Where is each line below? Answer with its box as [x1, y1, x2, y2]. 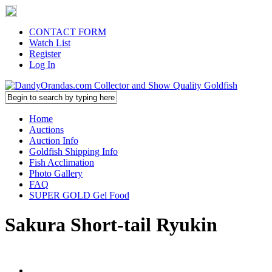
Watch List [29, 38, 70, 48]
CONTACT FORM [29, 27, 106, 37]
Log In [29, 59, 55, 70]
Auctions [29, 124, 64, 135]
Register [29, 49, 61, 59]
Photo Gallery [29, 168, 83, 178]
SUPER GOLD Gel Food [29, 190, 129, 200]
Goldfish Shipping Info [29, 146, 118, 157]
